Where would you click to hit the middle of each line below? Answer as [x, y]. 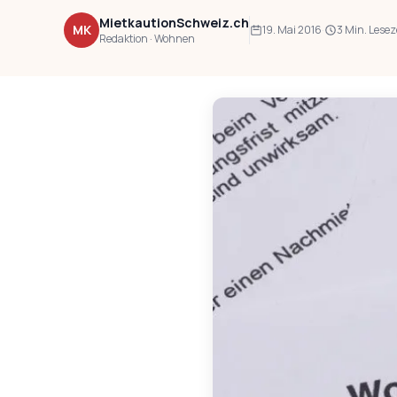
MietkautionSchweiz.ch [174, 22]
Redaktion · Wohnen [147, 38]
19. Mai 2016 [292, 30]
